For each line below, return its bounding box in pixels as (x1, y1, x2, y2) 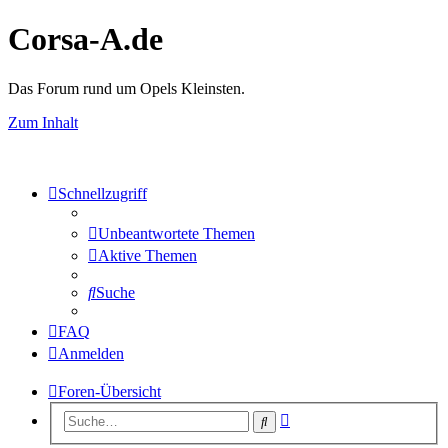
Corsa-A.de (8, 21, 163, 58)
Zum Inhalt (8, 113, 78, 131)
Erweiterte (289, 408, 354, 426)
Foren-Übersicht (58, 382, 161, 400)
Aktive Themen (98, 246, 197, 264)
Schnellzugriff (58, 184, 147, 202)
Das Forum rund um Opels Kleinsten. (8, 79, 245, 97)
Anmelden (58, 344, 124, 362)
